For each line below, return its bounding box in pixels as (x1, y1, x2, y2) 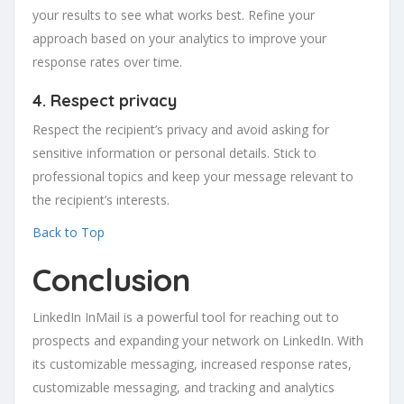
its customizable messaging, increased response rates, (32, 355, 352, 373)
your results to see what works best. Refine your (32, 6, 315, 24)
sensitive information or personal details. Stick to (32, 144, 317, 162)
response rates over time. (32, 53, 182, 71)
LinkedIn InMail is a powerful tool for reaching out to (32, 308, 339, 326)
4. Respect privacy (32, 90, 177, 112)
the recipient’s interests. (32, 191, 170, 209)
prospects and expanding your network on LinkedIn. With (32, 332, 363, 350)
